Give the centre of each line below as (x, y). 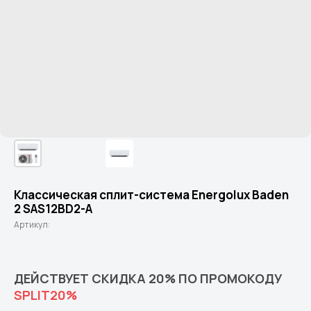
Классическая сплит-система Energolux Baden (151, 195)
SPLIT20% (45, 295)
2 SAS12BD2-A (53, 209)
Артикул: (32, 225)
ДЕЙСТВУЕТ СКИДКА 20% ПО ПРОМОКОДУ (148, 278)
